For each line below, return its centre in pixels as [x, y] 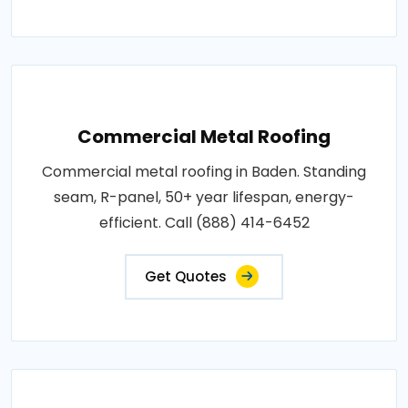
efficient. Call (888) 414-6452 [204, 222]
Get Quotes [186, 276]
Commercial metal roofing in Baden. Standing [204, 171]
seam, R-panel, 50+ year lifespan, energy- [204, 197]
